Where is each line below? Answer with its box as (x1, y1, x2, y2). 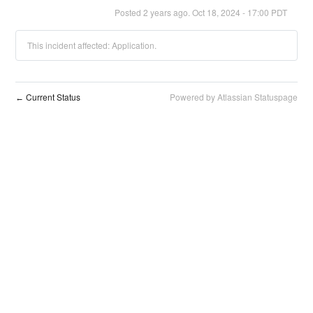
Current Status (24, 90, 81, 103)
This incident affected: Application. (27, 38, 157, 51)
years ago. (147, 6, 192, 18)
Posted (114, 6, 143, 18)
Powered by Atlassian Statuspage (169, 90, 298, 103)
